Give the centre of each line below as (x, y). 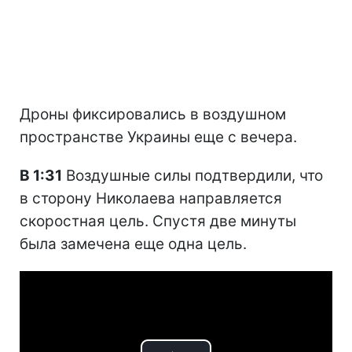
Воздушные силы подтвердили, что (192, 175)
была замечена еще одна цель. (133, 244)
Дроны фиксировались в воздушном (153, 114)
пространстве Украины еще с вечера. (158, 137)
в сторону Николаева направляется (151, 198)
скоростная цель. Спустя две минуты (158, 221)
